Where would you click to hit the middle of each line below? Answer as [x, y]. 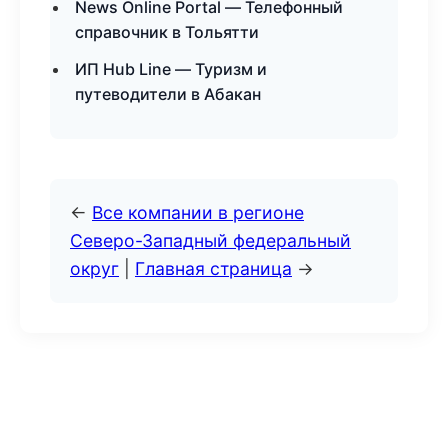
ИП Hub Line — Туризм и [171, 69]
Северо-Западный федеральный [210, 240]
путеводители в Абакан [168, 94]
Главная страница [213, 268]
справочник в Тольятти [167, 32]
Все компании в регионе [198, 212]
